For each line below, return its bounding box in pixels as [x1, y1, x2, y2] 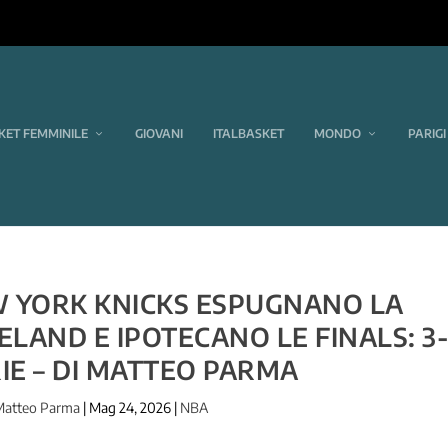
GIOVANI [135, 126, 183, 141]
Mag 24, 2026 [88, 398, 171, 416]
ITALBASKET [213, 126, 284, 141]
